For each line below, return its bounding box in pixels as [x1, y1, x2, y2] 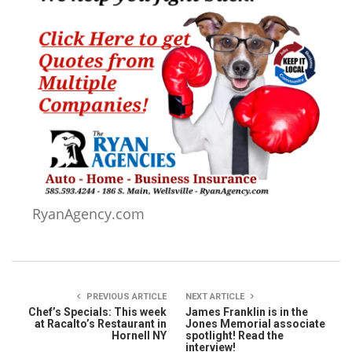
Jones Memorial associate [185, 317, 325, 330]
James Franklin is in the [185, 305, 308, 318]
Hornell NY [112, 328, 167, 342]
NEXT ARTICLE [185, 291, 247, 302]
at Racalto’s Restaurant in [35, 317, 167, 330]
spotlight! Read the [185, 328, 284, 342]
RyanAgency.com [32, 203, 145, 223]
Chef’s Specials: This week [28, 305, 167, 318]
